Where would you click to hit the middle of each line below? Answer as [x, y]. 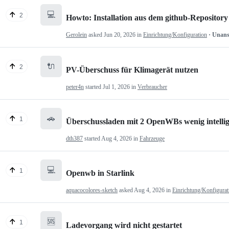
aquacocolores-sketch [92, 190]
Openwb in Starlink [100, 173]
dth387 [74, 138]
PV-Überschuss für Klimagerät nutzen [132, 70]
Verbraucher [152, 87]
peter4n [75, 87]
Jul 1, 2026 [116, 87]
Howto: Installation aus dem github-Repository [147, 18]
